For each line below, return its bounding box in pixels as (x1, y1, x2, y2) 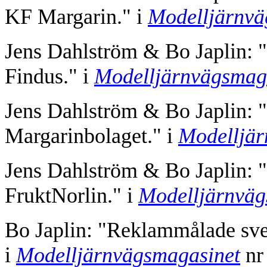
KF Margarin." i (5, 5, 148, 29)
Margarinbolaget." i (5, 124, 178, 148)
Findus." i (5, 64, 94, 89)
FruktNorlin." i (5, 184, 138, 208)
